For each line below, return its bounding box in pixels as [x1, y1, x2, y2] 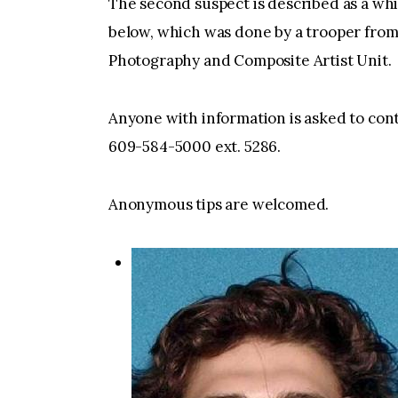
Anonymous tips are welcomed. [108, 195, 330, 215]
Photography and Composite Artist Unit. [108, 50, 392, 70]
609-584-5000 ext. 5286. [108, 136, 282, 156]
